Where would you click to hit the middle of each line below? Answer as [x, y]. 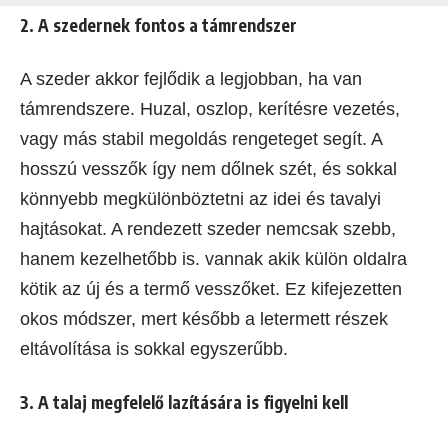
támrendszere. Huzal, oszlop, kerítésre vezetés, [210, 109]
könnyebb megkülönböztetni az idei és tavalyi [200, 199]
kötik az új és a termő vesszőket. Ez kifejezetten [211, 289]
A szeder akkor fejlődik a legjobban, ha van [191, 79]
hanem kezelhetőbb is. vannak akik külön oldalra [213, 259]
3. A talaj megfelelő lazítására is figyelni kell [184, 402]
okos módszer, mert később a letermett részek [204, 319]
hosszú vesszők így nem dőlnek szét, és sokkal [208, 169]
